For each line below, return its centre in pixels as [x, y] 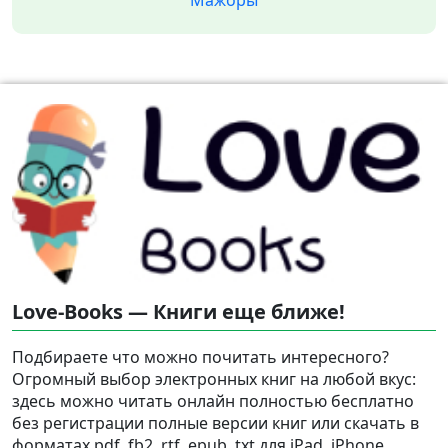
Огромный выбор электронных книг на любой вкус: [214, 378]
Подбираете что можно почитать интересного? [200, 356]
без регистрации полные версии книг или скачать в [215, 422]
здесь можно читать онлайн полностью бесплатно [213, 400]
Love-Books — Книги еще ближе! [178, 311]
